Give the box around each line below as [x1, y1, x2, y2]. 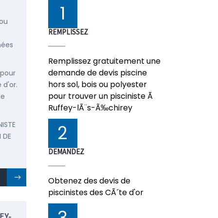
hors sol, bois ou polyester [48, 79, 147, 90]
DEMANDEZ [48, 147, 84, 156]
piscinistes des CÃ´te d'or [48, 187, 144, 198]
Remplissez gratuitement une [48, 55, 161, 67]
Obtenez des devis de [48, 175, 130, 186]
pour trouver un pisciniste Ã [48, 91, 155, 102]
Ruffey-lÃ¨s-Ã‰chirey [48, 102, 132, 113]
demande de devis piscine [48, 67, 147, 78]
